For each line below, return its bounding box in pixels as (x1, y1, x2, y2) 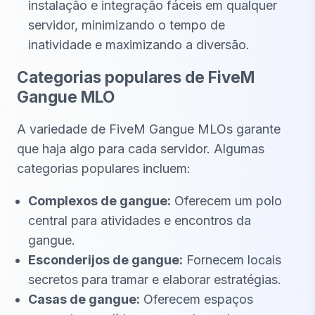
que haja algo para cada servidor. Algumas (17, 141, 264, 157)
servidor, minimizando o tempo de (28, 17, 225, 32)
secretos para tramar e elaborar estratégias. (28, 272, 281, 288)
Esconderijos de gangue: (28, 252, 183, 268)
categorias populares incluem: (17, 161, 191, 176)
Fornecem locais (183, 252, 281, 268)
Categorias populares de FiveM (17, 67, 255, 87)
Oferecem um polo (171, 193, 282, 209)
